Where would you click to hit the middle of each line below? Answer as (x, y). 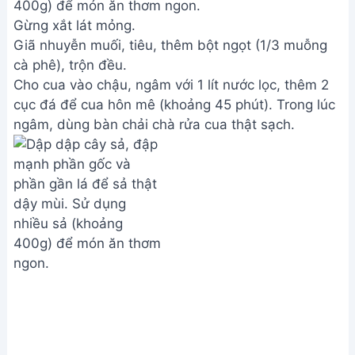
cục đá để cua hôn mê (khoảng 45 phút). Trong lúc (174, 105)
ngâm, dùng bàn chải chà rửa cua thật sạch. (154, 124)
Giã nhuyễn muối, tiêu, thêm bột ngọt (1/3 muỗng (170, 45)
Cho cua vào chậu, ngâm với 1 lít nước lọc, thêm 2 (171, 85)
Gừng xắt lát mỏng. (74, 25)
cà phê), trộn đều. (70, 65)
